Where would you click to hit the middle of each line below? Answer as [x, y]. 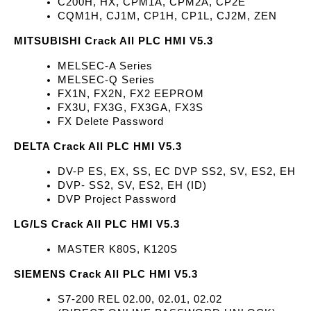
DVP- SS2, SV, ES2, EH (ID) [132, 186]
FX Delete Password [111, 122]
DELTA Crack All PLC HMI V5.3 [98, 147]
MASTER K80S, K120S [118, 250]
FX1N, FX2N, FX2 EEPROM [131, 94]
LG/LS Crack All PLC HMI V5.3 [97, 225]
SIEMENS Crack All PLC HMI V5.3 [106, 275]
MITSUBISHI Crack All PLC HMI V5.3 [114, 41]
